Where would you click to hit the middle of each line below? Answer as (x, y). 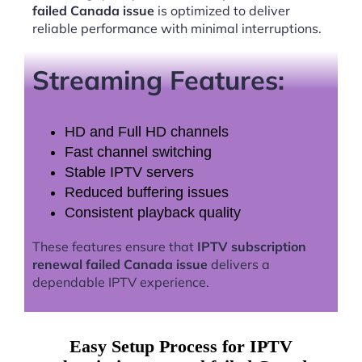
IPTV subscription (252, 246)
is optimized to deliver (222, 11)
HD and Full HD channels (147, 131)
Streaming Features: (158, 79)
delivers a (239, 264)
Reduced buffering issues (147, 192)
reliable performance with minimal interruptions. (177, 29)
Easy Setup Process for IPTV (181, 346)
